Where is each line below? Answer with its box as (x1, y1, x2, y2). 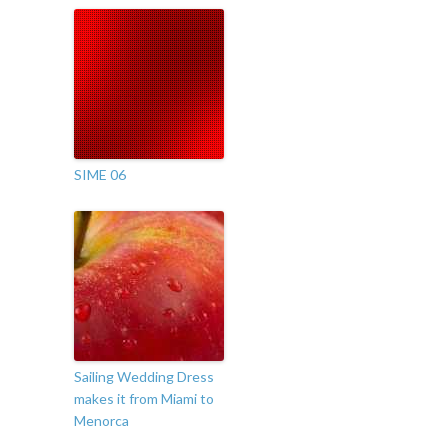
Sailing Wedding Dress (74, 368, 214, 386)
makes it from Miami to (74, 390, 214, 408)
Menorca (74, 412, 129, 430)
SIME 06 (74, 166, 126, 184)
